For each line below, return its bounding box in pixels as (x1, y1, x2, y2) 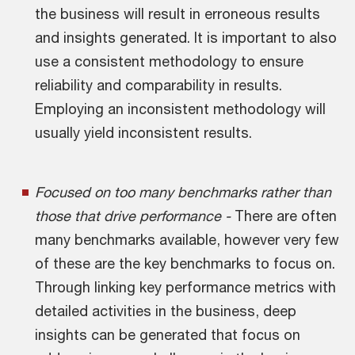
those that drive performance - (35, 207, 235, 224)
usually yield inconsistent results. (35, 124, 252, 141)
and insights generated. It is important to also (35, 29, 337, 46)
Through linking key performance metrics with (35, 278, 336, 296)
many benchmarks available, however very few (35, 231, 339, 248)
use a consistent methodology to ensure (35, 52, 303, 70)
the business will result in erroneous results (35, 5, 320, 22)
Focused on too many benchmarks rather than (35, 183, 331, 200)
